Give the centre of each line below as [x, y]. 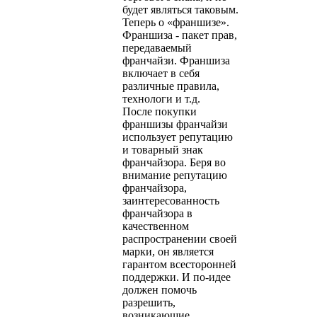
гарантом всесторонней [179, 264]
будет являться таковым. [180, 9]
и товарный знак [163, 149]
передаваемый [157, 47]
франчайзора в [157, 213]
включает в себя [161, 73]
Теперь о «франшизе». [176, 22]
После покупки [160, 111]
